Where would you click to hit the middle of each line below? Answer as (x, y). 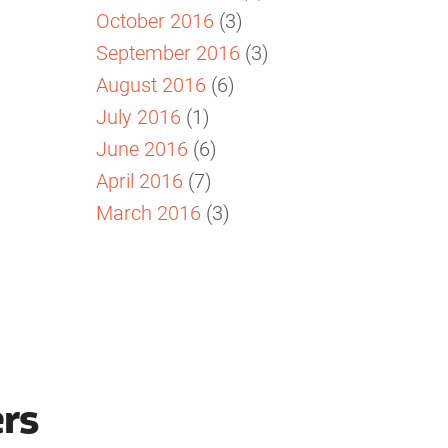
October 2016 (155, 19)
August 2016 (151, 83)
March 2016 (148, 211)
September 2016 (168, 51)
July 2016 (138, 115)
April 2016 (139, 179)
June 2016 (142, 147)
